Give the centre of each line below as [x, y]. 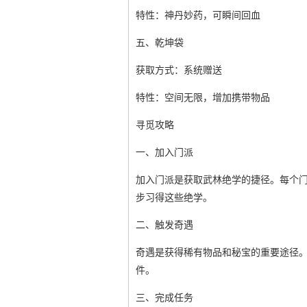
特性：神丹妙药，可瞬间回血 [198, 15]
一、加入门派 [164, 152]
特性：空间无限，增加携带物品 [203, 98]
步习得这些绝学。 [174, 198]
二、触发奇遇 [164, 225]
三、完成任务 [164, 298]
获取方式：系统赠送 [179, 70]
